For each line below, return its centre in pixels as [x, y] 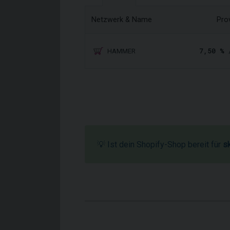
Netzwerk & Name [122, 20]
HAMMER [122, 51]
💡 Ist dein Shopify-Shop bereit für [160, 145]
